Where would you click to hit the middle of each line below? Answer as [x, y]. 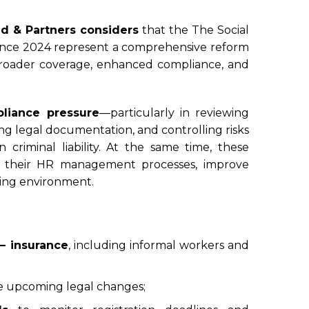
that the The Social [194, 30]
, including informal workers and [159, 246]
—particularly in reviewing [174, 113]
